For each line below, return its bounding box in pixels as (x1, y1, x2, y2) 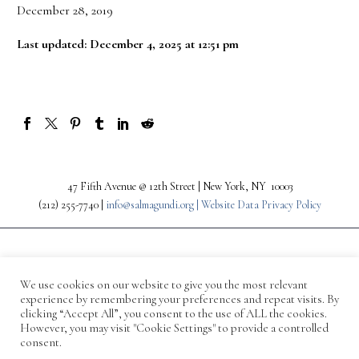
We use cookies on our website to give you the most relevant (20, 277, 308, 292)
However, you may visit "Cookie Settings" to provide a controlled (20, 321, 329, 335)
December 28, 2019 (17, 2, 113, 18)
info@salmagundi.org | (105, 197, 201, 212)
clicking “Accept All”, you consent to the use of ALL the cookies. (20, 306, 327, 321)
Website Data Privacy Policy (200, 197, 321, 212)
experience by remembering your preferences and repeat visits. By (20, 292, 339, 306)
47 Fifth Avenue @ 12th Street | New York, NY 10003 (67, 179, 292, 193)
